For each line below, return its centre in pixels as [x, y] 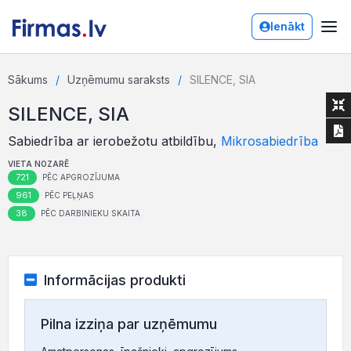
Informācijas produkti [114, 280]
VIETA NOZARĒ [38, 164]
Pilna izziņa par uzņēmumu [129, 324]
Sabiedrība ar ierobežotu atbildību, [114, 141]
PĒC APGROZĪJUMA [80, 177]
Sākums [28, 80]
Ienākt [288, 26]
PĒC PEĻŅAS [68, 195]
